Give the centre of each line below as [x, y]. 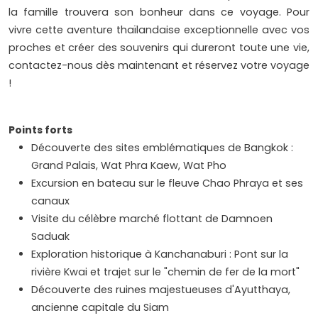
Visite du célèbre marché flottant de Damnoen [152, 219]
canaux [50, 201]
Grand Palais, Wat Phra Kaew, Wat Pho [129, 166]
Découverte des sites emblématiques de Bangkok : [162, 148]
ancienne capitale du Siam [100, 308]
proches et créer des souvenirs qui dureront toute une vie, [159, 48]
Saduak [50, 237]
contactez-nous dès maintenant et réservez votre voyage [159, 66]
